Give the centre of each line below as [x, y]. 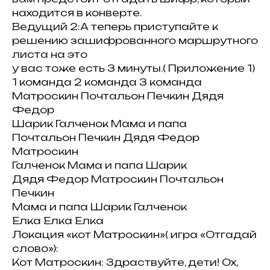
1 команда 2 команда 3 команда [107, 82]
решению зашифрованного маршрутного [135, 40]
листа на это [50, 54]
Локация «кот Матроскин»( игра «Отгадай [134, 234]
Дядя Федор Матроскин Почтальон [118, 179]
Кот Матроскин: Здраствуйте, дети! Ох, [125, 262]
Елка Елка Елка [58, 221]
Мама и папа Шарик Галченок [99, 207]
